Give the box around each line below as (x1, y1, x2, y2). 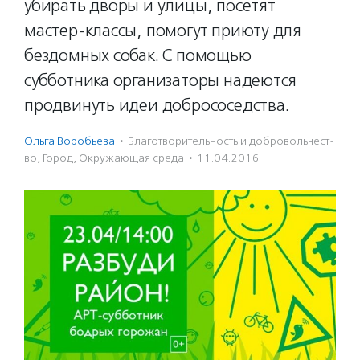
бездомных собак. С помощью (24, 45, 252, 66)
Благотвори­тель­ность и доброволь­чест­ (128, 134, 334, 148)
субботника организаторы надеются (24, 70, 297, 91)
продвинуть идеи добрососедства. (24, 95, 289, 116)
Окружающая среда (79, 151, 184, 165)
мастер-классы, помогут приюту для (24, 20, 302, 41)
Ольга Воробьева (24, 134, 115, 148)
